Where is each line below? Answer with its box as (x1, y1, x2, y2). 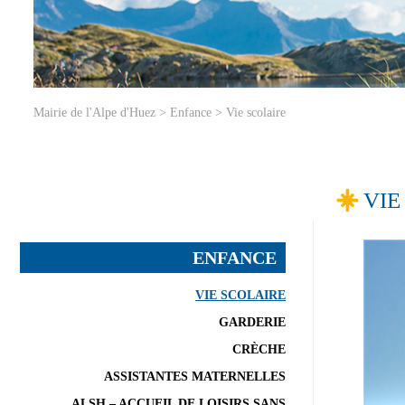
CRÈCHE (232, 342, 286, 356)
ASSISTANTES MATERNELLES (104, 369, 286, 383)
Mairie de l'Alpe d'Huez (33, 105, 155, 119)
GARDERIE (219, 315, 286, 329)
